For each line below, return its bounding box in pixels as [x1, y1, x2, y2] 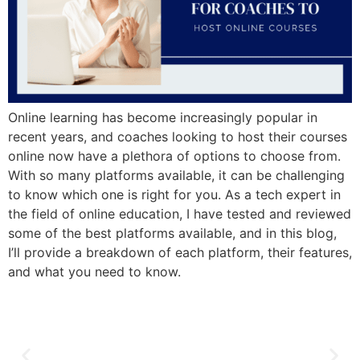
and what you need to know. [8, 264, 181, 280]
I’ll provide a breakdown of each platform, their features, [8, 244, 352, 261]
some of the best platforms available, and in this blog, [8, 225, 337, 242]
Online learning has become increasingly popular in [8, 109, 317, 126]
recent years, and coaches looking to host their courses [8, 129, 347, 145]
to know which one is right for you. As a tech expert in [8, 186, 341, 203]
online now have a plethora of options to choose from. [8, 148, 341, 165]
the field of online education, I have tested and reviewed [8, 206, 351, 223]
